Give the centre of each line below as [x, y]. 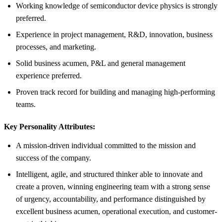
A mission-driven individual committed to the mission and [106, 145]
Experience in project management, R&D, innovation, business [114, 34]
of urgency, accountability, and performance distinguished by [111, 199]
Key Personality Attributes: [50, 126]
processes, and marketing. [56, 47]
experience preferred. [49, 75]
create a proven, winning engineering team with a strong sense [113, 186]
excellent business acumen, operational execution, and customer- [116, 211]
